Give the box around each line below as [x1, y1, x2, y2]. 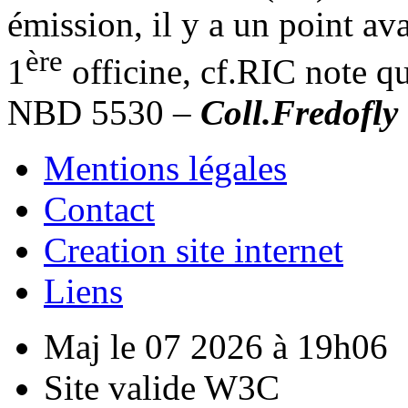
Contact [44, 189, 155, 229]
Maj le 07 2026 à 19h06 [44, 326, 388, 366]
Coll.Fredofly [200, 92, 398, 132]
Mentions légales [44, 148, 287, 188]
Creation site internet [44, 229, 343, 270]
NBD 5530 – [7, 92, 200, 132]
